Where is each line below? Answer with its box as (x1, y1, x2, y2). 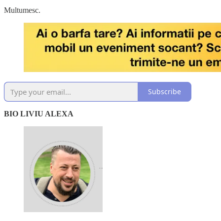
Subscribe (148, 87, 181, 97)
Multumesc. (4, 5, 40, 14)
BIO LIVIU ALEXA (4, 109, 74, 118)
